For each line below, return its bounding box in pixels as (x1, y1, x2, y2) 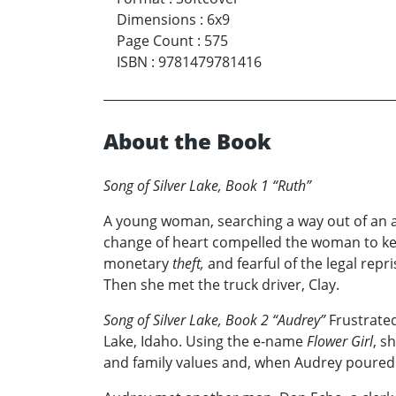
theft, (172, 254, 208, 274)
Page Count (117, 31, 194, 51)
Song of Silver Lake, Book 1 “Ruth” (103, 176, 311, 196)
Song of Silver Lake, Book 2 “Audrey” (103, 310, 329, 331)
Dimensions (117, 10, 196, 30)
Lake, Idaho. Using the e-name (103, 331, 307, 352)
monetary (103, 254, 172, 274)
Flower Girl (307, 331, 373, 352)
